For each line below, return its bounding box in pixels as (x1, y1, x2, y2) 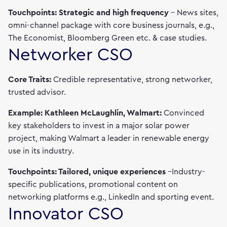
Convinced (162, 109, 204, 117)
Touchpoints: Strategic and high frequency (8, 9, 171, 17)
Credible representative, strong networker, (53, 75, 212, 84)
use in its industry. (8, 147, 74, 155)
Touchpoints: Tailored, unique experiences (8, 168, 168, 176)
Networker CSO (8, 46, 133, 64)
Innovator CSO (8, 205, 124, 223)
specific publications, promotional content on (8, 180, 178, 188)
